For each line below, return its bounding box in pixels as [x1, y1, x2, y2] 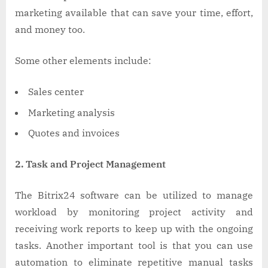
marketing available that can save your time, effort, [15, 7, 253, 19]
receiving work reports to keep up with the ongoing [15, 222, 253, 234]
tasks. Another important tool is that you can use [15, 239, 253, 251]
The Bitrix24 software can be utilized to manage [15, 188, 253, 201]
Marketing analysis [28, 106, 117, 118]
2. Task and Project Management [15, 157, 170, 170]
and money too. [15, 23, 92, 36]
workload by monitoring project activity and [15, 205, 253, 218]
